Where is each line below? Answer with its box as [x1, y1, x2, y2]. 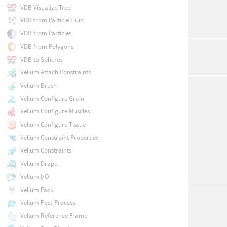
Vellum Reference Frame [20, 211, 87, 220]
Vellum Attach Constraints [20, 68, 91, 77]
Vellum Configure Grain [20, 94, 84, 103]
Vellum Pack [20, 185, 53, 194]
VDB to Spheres [20, 55, 62, 64]
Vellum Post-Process [20, 198, 75, 207]
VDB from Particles [20, 29, 71, 38]
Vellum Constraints [20, 146, 71, 155]
